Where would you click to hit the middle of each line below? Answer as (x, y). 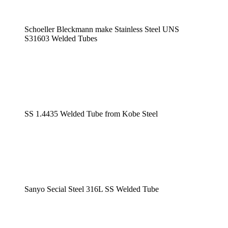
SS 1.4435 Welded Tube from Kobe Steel (91, 114)
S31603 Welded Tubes (61, 39)
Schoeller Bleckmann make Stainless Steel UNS (102, 30)
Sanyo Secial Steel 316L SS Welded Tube (92, 189)
